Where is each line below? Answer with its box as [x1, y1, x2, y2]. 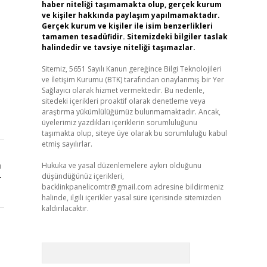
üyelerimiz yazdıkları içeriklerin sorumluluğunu [41, 117, 197, 128]
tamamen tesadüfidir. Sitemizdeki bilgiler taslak [41, 32, 228, 42]
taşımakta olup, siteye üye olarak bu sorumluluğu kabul [41, 128, 227, 138]
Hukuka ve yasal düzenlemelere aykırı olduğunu [41, 160, 201, 170]
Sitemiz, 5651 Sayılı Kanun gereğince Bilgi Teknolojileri [41, 64, 222, 74]
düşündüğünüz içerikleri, [41, 171, 124, 181]
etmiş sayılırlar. [41, 139, 92, 149]
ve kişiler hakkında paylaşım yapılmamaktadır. [41, 10, 220, 20]
